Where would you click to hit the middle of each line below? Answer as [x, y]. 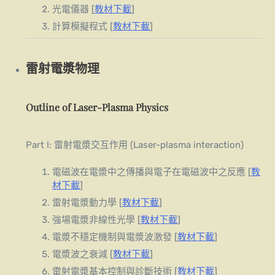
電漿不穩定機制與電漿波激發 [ [114, 237]
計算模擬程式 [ [82, 27]
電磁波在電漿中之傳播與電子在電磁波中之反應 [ [151, 172]
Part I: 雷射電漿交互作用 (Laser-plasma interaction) [135, 145]
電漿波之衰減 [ [82, 254]
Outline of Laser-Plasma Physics [97, 107]
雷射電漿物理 [63, 68]
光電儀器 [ [73, 10]
